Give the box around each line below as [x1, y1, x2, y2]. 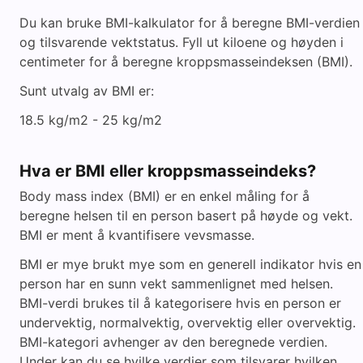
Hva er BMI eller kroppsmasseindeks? [19, 161, 316, 181]
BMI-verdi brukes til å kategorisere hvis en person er [19, 295, 341, 312]
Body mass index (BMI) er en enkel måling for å [19, 188, 310, 205]
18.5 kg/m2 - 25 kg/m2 [19, 112, 162, 129]
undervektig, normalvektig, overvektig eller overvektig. [19, 314, 356, 331]
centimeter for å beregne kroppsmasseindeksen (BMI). [19, 53, 352, 70]
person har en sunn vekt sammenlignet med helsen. [19, 275, 333, 293]
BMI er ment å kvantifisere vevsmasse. [19, 227, 254, 244]
